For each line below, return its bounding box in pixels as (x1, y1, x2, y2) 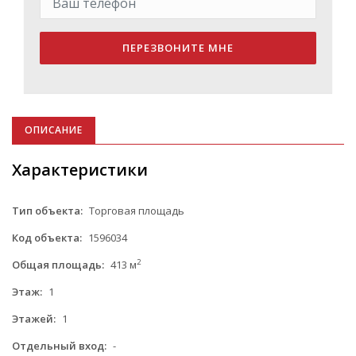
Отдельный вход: (12, 338, 106, 353)
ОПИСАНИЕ (25, 122, 83, 137)
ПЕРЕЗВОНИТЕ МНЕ (122, 40, 234, 55)
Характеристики (12, 158, 148, 180)
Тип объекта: (12, 203, 83, 218)
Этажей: (12, 311, 56, 326)
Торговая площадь (87, 203, 184, 218)
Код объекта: (12, 230, 82, 245)
